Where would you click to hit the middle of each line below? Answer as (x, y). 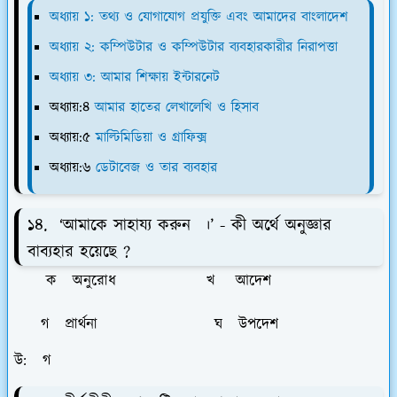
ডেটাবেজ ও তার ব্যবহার (156, 168)
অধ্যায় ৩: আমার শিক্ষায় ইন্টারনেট (135, 78)
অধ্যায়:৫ (73, 138)
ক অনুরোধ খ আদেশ (143, 281)
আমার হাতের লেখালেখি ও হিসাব (179, 108)
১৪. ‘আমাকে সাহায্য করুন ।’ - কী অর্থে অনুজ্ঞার (179, 226)
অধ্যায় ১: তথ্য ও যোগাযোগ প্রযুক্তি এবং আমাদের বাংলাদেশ (199, 18)
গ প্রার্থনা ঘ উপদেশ (146, 325)
